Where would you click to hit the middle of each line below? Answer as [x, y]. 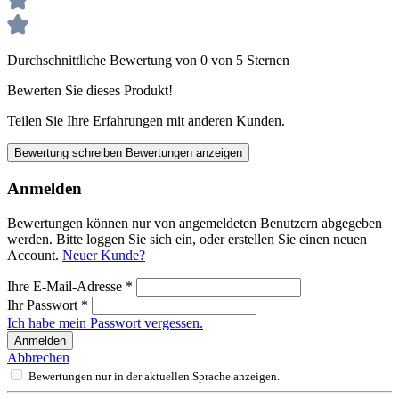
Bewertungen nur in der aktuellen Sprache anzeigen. [154, 376]
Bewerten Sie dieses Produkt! [90, 91]
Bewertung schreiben [70, 153]
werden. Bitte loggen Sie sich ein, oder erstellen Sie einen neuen [187, 239]
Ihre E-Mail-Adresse [66, 286]
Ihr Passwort [44, 305]
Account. [35, 255]
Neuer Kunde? [104, 255]
